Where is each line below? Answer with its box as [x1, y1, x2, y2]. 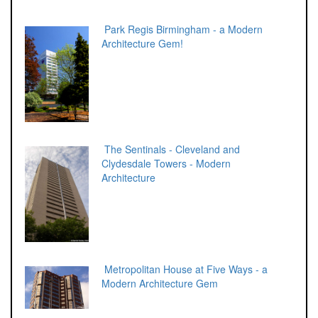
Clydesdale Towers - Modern [102, 155, 231, 170]
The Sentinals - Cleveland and [102, 141, 240, 156]
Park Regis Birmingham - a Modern [102, 21, 263, 36]
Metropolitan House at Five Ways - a [102, 261, 268, 276]
